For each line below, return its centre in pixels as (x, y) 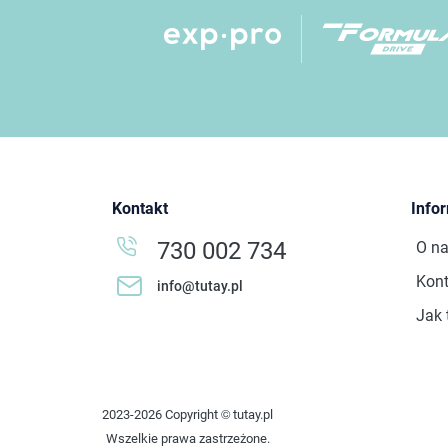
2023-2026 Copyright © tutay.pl (187, 415)
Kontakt (140, 209)
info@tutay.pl (200, 286)
